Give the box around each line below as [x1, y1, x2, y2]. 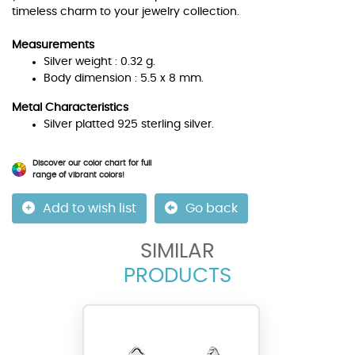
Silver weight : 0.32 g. [44, 56, 155, 67]
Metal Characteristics [12, 102, 128, 113]
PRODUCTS [124, 265, 231, 286]
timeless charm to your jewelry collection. [12, 6, 239, 17]
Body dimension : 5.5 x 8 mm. [44, 73, 204, 84]
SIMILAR [140, 241, 215, 261]
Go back [185, 202, 238, 215]
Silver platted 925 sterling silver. [44, 119, 214, 130]
